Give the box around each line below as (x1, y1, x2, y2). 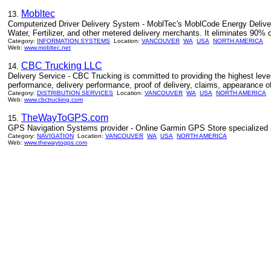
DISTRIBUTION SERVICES (37, 90, 113, 96)
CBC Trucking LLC (21, 60, 102, 71)
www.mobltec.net (24, 44, 71, 51)
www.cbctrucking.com (24, 96, 83, 103)
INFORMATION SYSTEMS (37, 38, 110, 44)
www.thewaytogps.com (24, 139, 87, 146)
